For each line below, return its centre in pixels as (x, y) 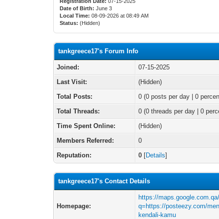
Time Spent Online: (86, 126)
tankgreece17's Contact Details (104, 181)
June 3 (104, 8)
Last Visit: (72, 82)
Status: (69, 23)
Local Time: (75, 16)
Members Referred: (86, 141)
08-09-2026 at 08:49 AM (120, 16)
